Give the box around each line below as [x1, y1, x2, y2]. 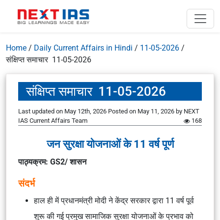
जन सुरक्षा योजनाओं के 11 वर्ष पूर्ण [46, 137, 174, 150]
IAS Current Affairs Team [18, 117, 87, 124]
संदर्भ [18, 178, 35, 189]
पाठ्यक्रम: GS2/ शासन [18, 157, 86, 166]
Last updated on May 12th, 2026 [18, 108, 108, 115]
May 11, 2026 [137, 108, 174, 115]
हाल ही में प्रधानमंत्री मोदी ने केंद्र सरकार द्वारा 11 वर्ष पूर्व [34, 196, 194, 205]
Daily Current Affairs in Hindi [34, 43, 133, 53]
